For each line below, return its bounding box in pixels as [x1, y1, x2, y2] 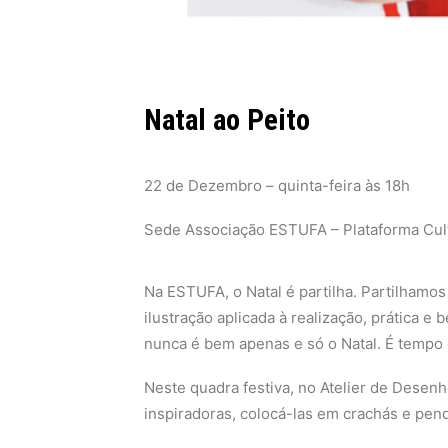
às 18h [361, 176, 410, 195]
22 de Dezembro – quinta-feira [144, 176, 361, 195]
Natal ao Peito [144, 103, 310, 137]
